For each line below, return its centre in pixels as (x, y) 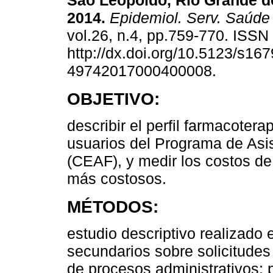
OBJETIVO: (113, 99)
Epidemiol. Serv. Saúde (188, 18)
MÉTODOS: (113, 207)
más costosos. (117, 179)
